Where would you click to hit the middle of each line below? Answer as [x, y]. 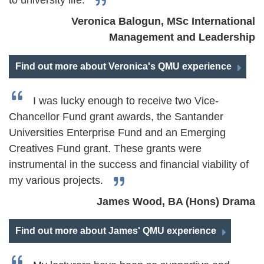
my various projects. [57, 180]
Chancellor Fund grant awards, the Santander [116, 117]
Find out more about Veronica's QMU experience [123, 66]
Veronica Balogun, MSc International [163, 21]
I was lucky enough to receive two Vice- [126, 101]
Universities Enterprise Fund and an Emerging [117, 133]
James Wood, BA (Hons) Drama [176, 202]
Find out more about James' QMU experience [116, 231]
